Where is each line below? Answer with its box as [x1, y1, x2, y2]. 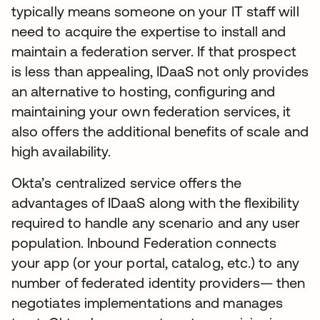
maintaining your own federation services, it [11, 103, 291, 119]
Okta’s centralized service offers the [11, 174, 241, 191]
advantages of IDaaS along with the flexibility [11, 194, 299, 211]
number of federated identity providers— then [11, 274, 306, 291]
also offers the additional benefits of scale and [11, 123, 309, 139]
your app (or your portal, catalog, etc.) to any [11, 254, 299, 271]
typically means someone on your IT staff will [11, 3, 299, 19]
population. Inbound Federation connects [11, 234, 277, 251]
